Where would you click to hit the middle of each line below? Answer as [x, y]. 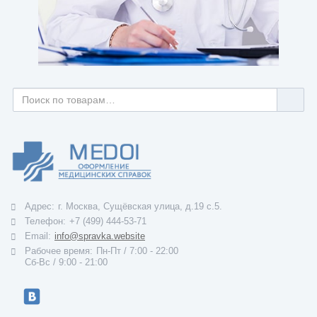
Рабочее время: [59, 252]
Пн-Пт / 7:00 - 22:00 [137, 252]
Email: [38, 237]
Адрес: [40, 207]
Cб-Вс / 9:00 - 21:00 [66, 263]
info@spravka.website [100, 237]
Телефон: [45, 222]
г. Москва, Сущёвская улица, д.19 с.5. [140, 207]
